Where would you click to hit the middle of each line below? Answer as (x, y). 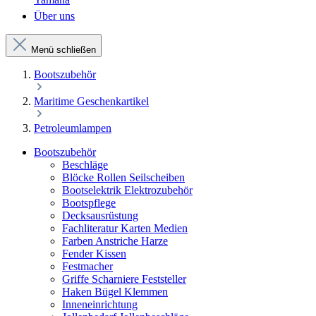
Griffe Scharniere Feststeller (124, 279)
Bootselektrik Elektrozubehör (127, 190)
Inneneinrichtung (100, 304)
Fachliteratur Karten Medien (125, 228)
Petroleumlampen (73, 128)
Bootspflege (89, 203)
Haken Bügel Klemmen (115, 292)
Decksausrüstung (100, 215)
